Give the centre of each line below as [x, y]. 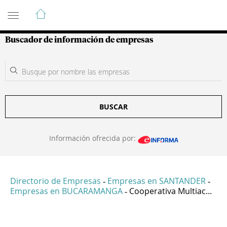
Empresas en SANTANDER [157, 181]
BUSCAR [113, 107]
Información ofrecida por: [93, 138]
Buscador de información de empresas [79, 40]
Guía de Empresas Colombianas [96, 10]
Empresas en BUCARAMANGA [66, 191]
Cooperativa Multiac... [171, 191]
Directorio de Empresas [55, 181]
